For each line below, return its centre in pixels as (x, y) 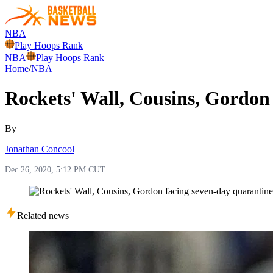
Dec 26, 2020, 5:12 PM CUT (55, 169)
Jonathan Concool (40, 149)
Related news (43, 215)
